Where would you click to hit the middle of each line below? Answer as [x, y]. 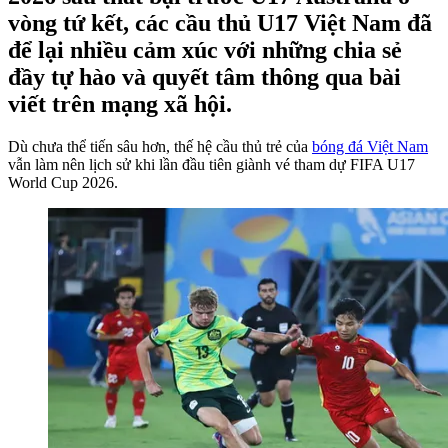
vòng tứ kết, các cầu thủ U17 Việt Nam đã [220, 22]
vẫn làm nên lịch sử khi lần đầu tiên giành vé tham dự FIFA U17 [211, 164]
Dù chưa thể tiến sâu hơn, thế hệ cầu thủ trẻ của [160, 146]
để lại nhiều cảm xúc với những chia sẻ [205, 49]
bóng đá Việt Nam [370, 146]
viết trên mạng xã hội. [120, 103]
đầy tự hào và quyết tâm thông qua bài [204, 76]
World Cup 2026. [63, 182]
